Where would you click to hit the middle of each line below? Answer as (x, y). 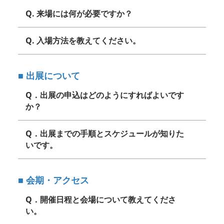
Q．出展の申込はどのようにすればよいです (105, 95)
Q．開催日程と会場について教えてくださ (101, 199)
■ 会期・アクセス (53, 180)
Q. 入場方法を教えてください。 (83, 40)
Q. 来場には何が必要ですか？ (79, 13)
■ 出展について (49, 75)
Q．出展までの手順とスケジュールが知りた (105, 133)
